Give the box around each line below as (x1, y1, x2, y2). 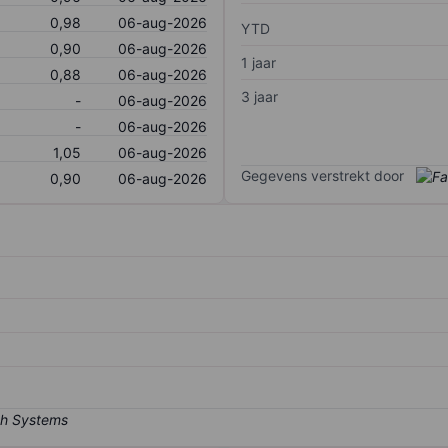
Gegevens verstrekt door (241, 166, 404, 184)
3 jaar (241, 87, 278, 105)
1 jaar (241, 53, 276, 71)
